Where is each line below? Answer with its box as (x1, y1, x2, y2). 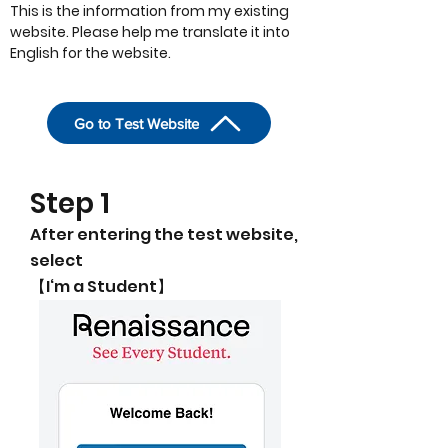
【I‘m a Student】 (30, 275, 173, 298)
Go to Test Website (74, 114, 199, 132)
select (30, 249, 83, 272)
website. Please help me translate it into (10, 22, 290, 42)
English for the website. (10, 43, 171, 63)
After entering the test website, (30, 223, 298, 246)
